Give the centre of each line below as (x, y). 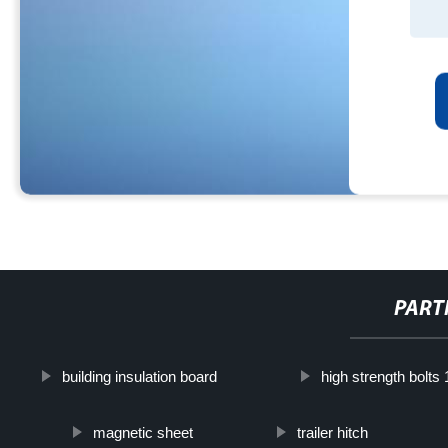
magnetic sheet (142, 432)
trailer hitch (332, 432)
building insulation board (139, 376)
